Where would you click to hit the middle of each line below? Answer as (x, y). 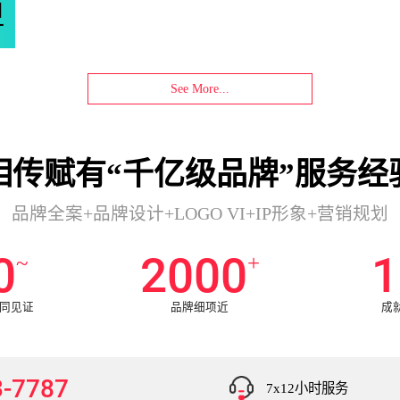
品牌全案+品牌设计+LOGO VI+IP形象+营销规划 (200, 214)
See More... (200, 88)
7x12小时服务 (308, 387)
